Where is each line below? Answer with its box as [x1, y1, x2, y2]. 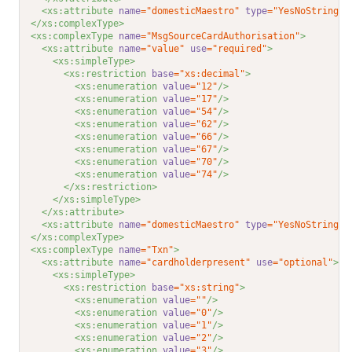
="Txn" [141, 244, 174, 256]
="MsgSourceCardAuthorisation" [141, 31, 301, 42]
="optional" [273, 257, 334, 269]
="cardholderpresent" [141, 257, 251, 269]
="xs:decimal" [174, 68, 246, 80]
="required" [207, 43, 268, 55]
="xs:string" [174, 282, 240, 294]
